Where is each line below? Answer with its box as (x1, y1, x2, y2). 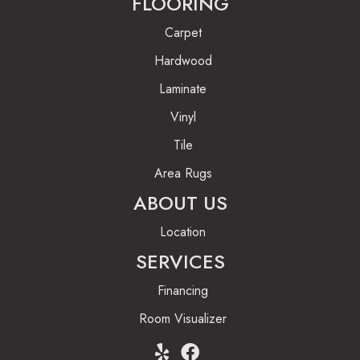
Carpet (164, 23, 202, 42)
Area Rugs (153, 164, 212, 182)
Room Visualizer (139, 309, 227, 328)
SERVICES (135, 247, 225, 276)
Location (160, 223, 206, 241)
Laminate (159, 80, 207, 98)
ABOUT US (133, 189, 227, 217)
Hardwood (153, 51, 212, 70)
